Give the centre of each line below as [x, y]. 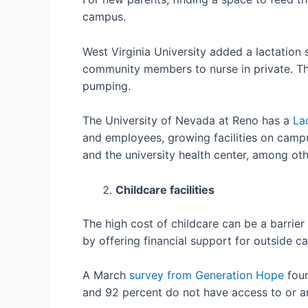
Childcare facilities [165, 189]
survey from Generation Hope [207, 275]
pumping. [107, 86]
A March [106, 275]
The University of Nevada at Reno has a [188, 121]
